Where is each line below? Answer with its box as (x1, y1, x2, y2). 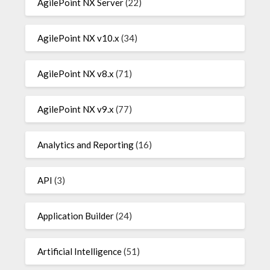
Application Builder (37, 210, 115, 222)
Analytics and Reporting (37, 139, 134, 151)
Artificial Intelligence (37, 246, 122, 257)
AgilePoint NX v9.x (37, 104, 115, 115)
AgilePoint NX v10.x (37, 33, 120, 44)
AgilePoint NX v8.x (37, 68, 115, 80)
